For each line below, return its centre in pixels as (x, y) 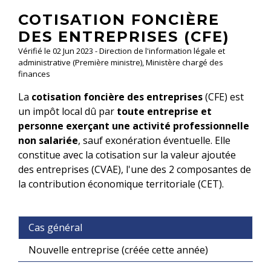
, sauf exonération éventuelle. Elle (154, 140)
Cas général (55, 228)
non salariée (48, 140)
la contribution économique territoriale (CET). (121, 184)
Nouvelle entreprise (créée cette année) (118, 250)
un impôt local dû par (67, 111)
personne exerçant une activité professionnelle (134, 126)
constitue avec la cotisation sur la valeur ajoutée (127, 155)
